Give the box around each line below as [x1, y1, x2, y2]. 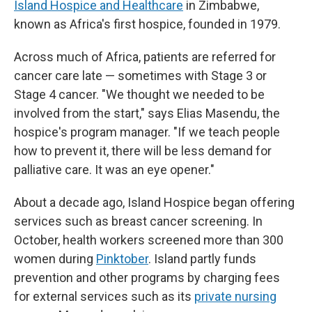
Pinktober [96, 251, 148, 266]
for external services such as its [14, 289, 194, 304]
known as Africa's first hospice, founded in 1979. [14, 17, 281, 31]
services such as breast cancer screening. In [14, 214, 263, 228]
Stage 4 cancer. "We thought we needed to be [14, 87, 265, 102]
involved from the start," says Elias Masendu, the [14, 106, 280, 120]
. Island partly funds [148, 251, 256, 266]
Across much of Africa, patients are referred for [14, 49, 276, 64]
